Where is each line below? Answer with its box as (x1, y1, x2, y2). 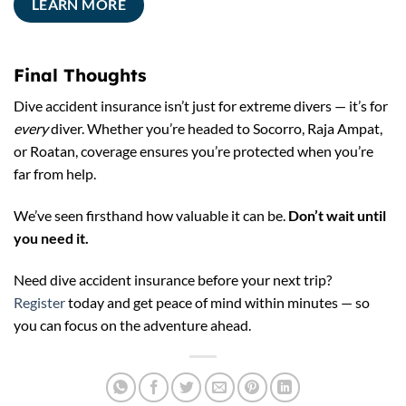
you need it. (14, 228, 89, 246)
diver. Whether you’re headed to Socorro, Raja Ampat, (48, 120, 382, 138)
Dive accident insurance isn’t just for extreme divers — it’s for (14, 97, 388, 115)
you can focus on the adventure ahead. (14, 315, 254, 333)
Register (14, 293, 65, 311)
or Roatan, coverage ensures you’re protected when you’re (14, 142, 373, 160)
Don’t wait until (288, 206, 386, 224)
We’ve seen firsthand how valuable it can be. (14, 206, 288, 224)
